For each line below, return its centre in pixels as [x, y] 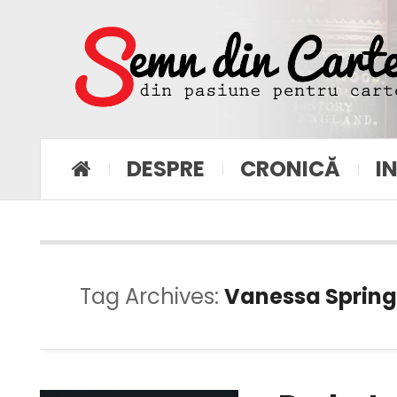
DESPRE [166, 168]
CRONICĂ [290, 168]
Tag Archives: [152, 296]
